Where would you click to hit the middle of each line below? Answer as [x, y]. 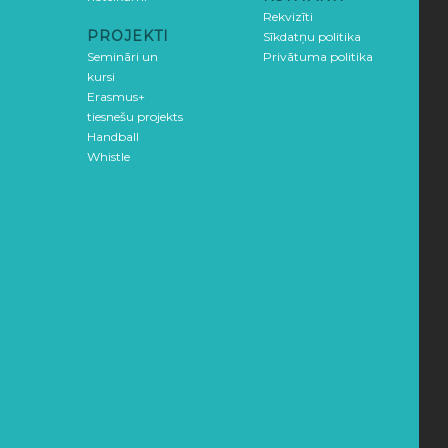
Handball [113, 137]
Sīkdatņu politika [312, 37]
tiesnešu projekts [135, 117]
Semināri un [122, 57]
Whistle [108, 157]
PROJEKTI [128, 36]
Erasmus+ [116, 97]
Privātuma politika [318, 57]
